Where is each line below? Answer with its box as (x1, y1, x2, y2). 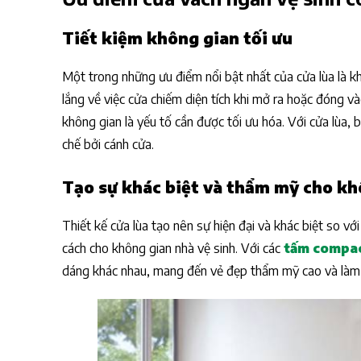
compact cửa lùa (104, 81, 203, 97)
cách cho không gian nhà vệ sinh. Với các (62, 239, 284, 256)
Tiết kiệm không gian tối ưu (62, 27, 293, 48)
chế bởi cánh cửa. (62, 136, 154, 153)
